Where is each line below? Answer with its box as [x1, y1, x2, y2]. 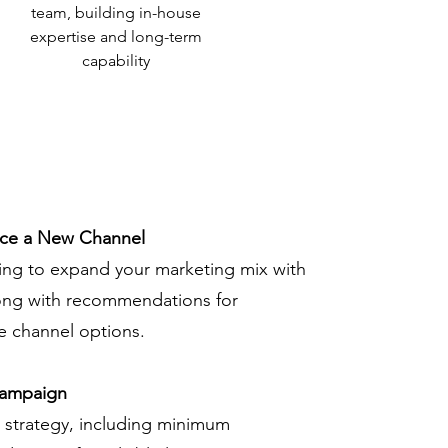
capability [82, 51, 150, 70]
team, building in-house [31, 3, 201, 22]
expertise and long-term [30, 27, 202, 46]
